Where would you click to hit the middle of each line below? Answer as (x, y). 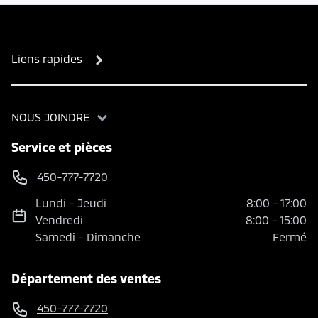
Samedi (56, 237)
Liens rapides (47, 58)
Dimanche (114, 237)
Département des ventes (86, 279)
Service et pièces (62, 147)
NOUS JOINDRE (50, 116)
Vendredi (60, 220)
